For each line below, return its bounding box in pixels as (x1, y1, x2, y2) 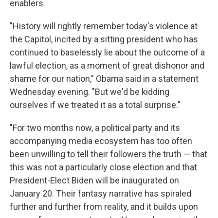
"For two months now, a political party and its (10, 123, 180, 133)
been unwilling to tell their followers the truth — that (10, 149, 207, 159)
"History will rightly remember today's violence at (10, 21, 198, 31)
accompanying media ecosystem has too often (10, 136, 192, 146)
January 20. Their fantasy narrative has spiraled (10, 188, 191, 199)
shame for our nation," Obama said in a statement (10, 73, 199, 84)
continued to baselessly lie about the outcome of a (10, 47, 205, 57)
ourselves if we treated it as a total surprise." (10, 100, 181, 110)
